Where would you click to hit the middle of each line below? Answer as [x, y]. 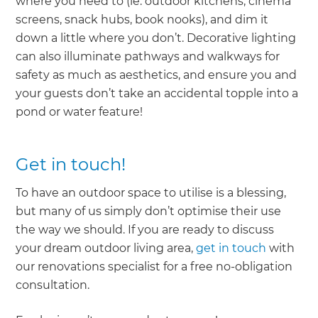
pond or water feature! [79, 112]
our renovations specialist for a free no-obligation [154, 267]
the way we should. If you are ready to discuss [145, 230]
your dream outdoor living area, [106, 248]
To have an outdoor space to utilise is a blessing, [151, 193]
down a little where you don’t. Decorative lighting [156, 38]
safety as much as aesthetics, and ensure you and [157, 75]
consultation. [53, 285]
